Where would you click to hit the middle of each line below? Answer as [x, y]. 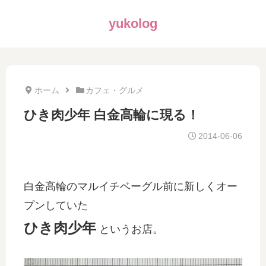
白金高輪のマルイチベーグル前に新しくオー [131, 186]
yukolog [133, 23]
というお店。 [130, 229]
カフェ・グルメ [115, 90]
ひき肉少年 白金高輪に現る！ [112, 115]
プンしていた [56, 205]
